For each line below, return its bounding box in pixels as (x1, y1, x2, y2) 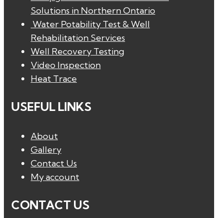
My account (31, 171, 79, 183)
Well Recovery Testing (31, 46, 124, 57)
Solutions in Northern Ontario (31, 5, 155, 17)
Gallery (31, 144, 61, 156)
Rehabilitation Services (31, 32, 125, 44)
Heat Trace (31, 73, 77, 85)
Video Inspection (31, 59, 101, 71)
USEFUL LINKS (11, 99, 91, 114)
